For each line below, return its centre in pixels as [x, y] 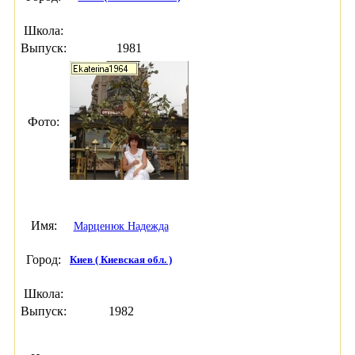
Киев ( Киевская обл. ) [121, 260]
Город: [44, 260]
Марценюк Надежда [121, 226]
